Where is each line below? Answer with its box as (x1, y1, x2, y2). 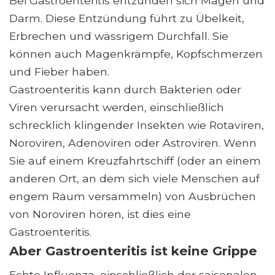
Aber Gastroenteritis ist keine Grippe (9, 243, 257, 259)
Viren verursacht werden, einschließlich (9, 101, 224, 114)
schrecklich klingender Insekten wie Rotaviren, (9, 118, 264, 132)
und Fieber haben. (9, 65, 109, 79)
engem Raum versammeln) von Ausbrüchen (9, 190, 256, 203)
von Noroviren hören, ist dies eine (9, 207, 191, 221)
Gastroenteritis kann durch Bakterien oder (9, 83, 241, 96)
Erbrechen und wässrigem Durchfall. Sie (9, 29, 228, 43)
